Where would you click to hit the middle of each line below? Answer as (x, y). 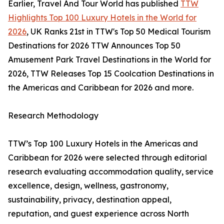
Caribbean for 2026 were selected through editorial (107, 158)
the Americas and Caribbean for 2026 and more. (101, 88)
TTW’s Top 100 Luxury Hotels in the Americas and (103, 144)
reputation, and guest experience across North (98, 214)
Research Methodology (53, 116)
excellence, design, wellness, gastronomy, (88, 186)
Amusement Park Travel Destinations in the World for (109, 60)
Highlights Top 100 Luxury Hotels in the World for (102, 18)
